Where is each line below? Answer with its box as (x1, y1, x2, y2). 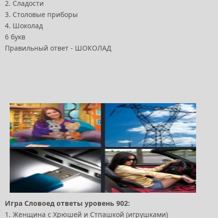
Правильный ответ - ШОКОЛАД (5, 43, 111, 53)
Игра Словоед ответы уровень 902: (5, 198, 130, 208)
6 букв (5, 32, 25, 41)
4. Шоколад (5, 20, 43, 30)
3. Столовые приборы (5, 9, 78, 19)
